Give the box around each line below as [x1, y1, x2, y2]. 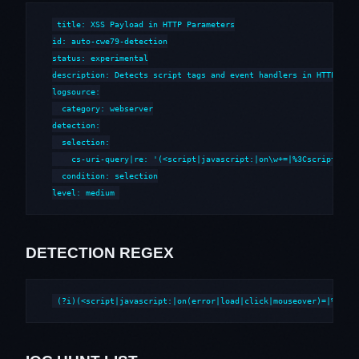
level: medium [52, 188, 115, 198]
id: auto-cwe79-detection [52, 36, 167, 46]
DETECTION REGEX [26, 244, 174, 261]
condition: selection [52, 171, 158, 181]
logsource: [52, 87, 100, 97]
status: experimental [52, 53, 148, 63]
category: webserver [52, 103, 153, 114]
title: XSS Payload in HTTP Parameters [57, 19, 236, 30]
